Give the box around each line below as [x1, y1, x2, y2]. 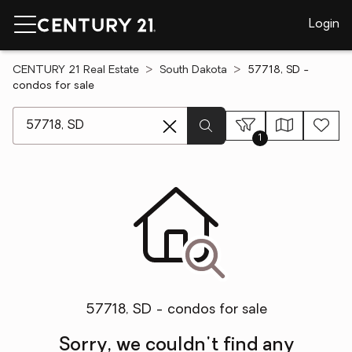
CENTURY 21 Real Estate [13, 64, 139, 76]
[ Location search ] [12, 108, 116, 121]
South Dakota [159, 64, 227, 76]
